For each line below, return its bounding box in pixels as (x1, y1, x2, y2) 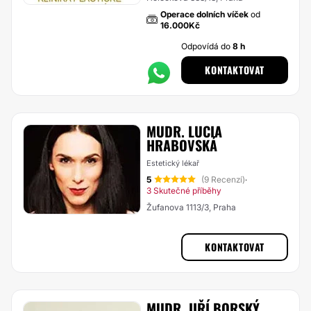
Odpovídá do (181, 41, 233, 51)
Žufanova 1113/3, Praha (146, 202, 236, 212)
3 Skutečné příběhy (146, 185, 221, 196)
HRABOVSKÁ (146, 135, 217, 155)
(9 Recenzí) (201, 174, 245, 185)
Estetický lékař (146, 158, 199, 168)
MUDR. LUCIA (146, 121, 222, 142)
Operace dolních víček (160, 9, 249, 19)
